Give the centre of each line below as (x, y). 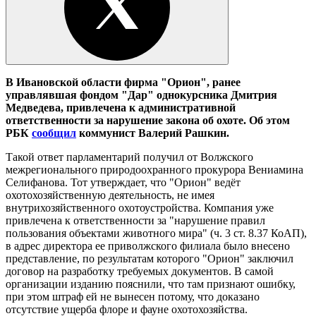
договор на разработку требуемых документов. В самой (140, 271)
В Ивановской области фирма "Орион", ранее (123, 82)
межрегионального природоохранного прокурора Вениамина (154, 169)
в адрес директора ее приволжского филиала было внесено (148, 245)
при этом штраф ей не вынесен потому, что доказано (133, 296)
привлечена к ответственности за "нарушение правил (135, 220)
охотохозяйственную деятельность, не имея (110, 195)
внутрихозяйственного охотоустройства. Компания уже (140, 207)
